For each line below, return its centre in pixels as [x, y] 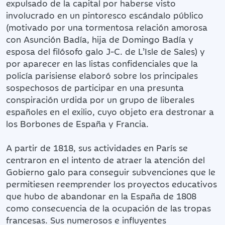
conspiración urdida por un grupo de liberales [100, 99]
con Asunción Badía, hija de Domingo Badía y [100, 39]
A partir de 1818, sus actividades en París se [97, 147]
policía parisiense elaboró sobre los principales [102, 75]
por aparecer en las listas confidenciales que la [102, 63]
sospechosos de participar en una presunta [95, 87]
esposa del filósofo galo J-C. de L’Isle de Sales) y [105, 51]
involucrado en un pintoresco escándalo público [105, 15]
